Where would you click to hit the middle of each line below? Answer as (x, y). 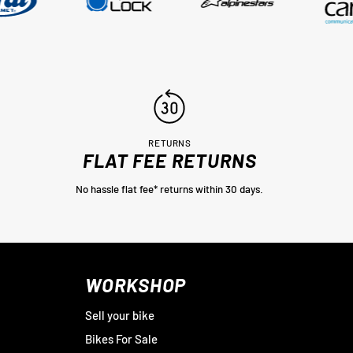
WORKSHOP (136, 285)
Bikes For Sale (121, 339)
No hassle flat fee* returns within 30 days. (170, 189)
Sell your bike (119, 315)
